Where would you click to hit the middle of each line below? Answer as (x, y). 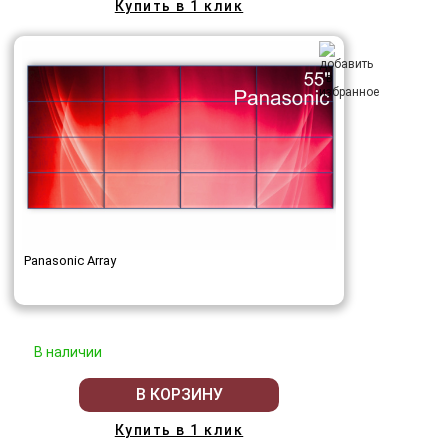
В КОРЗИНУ (179, 395)
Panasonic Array (70, 260)
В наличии (68, 351)
